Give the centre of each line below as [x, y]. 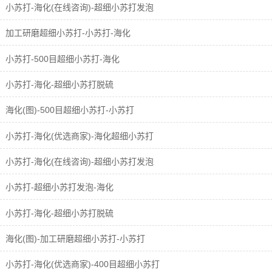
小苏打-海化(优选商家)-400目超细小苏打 [81, 264]
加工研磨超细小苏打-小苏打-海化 [67, 33]
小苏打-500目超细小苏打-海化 [61, 59]
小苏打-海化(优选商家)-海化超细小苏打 [78, 136]
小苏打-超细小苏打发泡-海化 [58, 187]
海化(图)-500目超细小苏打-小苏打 [69, 110]
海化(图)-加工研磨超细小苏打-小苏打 [74, 238]
